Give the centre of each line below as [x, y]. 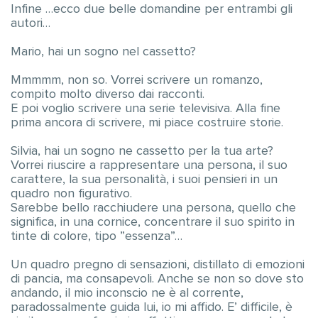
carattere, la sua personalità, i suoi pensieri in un [144, 180]
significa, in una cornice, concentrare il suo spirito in [153, 222]
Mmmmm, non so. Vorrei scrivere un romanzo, [137, 80]
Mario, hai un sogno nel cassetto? [103, 52]
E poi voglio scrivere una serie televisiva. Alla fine [146, 109]
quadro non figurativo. [71, 194]
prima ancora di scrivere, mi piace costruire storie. [147, 123]
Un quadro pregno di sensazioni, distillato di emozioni [158, 265]
